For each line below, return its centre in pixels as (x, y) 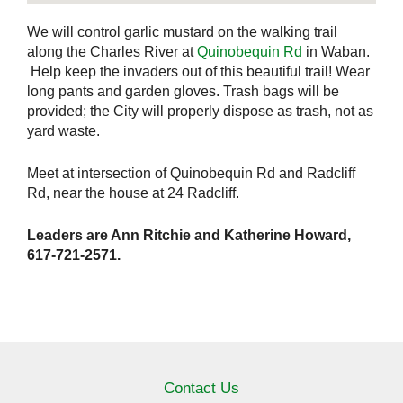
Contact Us (201, 388)
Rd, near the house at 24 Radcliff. (133, 193)
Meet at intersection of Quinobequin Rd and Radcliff (191, 173)
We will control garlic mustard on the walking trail (182, 31)
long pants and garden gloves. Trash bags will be (183, 91)
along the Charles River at (112, 51)
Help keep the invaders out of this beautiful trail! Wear (198, 71)
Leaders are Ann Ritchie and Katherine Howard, (189, 235)
